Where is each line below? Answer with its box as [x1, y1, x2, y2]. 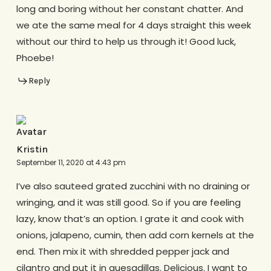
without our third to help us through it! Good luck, [16, 35, 236, 48]
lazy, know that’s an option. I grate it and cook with [16, 212, 244, 225]
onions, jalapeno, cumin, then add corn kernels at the [16, 228, 254, 241]
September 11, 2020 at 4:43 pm [16, 157, 126, 168]
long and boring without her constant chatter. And [16, 2, 243, 16]
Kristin [16, 143, 48, 155]
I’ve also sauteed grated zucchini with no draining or [16, 179, 250, 192]
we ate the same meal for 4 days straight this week [16, 19, 251, 32]
